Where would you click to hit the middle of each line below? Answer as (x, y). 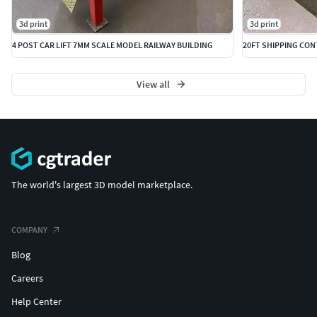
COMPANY (29, 229)
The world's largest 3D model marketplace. (102, 184)
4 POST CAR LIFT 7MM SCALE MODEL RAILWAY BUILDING (113, 45)
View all (153, 85)
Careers (27, 278)
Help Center (36, 301)
